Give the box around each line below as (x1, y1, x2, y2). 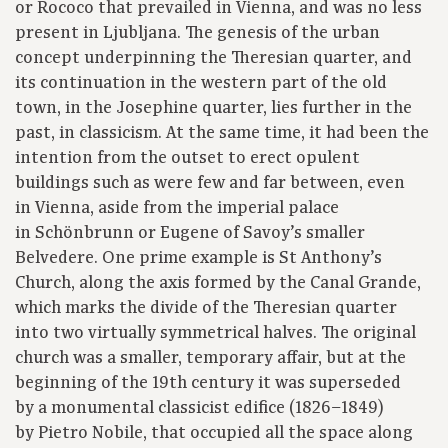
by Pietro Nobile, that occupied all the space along (15, 422, 413, 445)
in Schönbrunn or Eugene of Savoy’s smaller (15, 222, 365, 245)
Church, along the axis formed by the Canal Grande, (15, 272, 421, 295)
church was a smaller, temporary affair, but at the (15, 347, 406, 370)
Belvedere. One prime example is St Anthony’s (15, 247, 382, 270)
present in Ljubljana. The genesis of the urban (15, 22, 380, 45)
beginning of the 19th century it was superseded (15, 372, 401, 395)
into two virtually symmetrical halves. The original (15, 322, 416, 345)
